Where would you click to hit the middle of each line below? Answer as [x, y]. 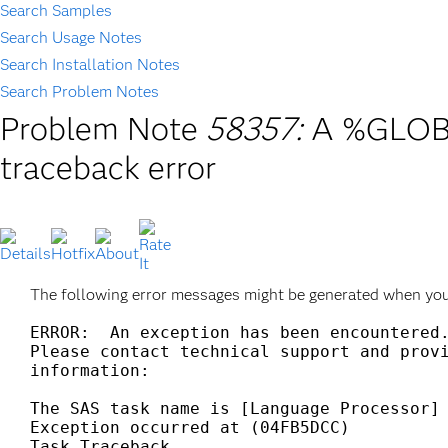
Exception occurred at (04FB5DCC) [190, 427]
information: [90, 370]
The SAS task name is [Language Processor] [235, 408]
